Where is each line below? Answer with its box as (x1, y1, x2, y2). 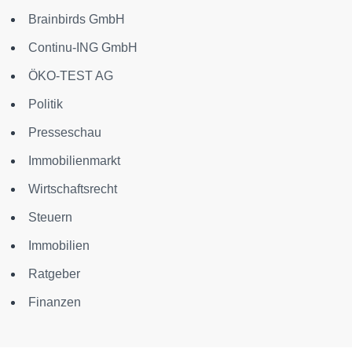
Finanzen (28, 295, 81, 309)
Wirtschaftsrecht (28, 182, 117, 196)
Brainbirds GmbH (28, 13, 125, 26)
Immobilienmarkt (28, 154, 120, 167)
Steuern (28, 211, 72, 224)
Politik (28, 97, 63, 111)
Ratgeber (28, 267, 80, 280)
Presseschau (28, 126, 101, 139)
